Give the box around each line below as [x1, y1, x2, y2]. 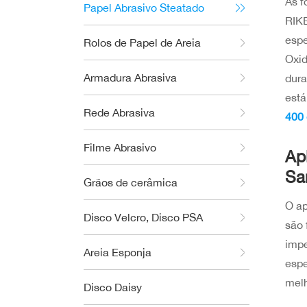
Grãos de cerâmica [84, 175, 177, 189]
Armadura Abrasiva [84, 71, 177, 84]
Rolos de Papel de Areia [84, 36, 201, 49]
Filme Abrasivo [84, 140, 156, 154]
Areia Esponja [84, 245, 151, 259]
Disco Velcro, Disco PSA [84, 210, 203, 224]
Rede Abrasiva [84, 106, 155, 119]
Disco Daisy [84, 280, 142, 294]
